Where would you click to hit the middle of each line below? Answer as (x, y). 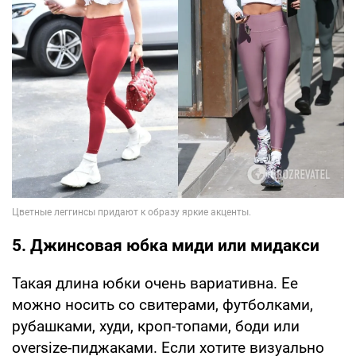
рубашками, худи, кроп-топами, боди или (156, 327)
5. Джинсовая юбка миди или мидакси (166, 246)
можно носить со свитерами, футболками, (163, 305)
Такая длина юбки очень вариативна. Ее (155, 284)
